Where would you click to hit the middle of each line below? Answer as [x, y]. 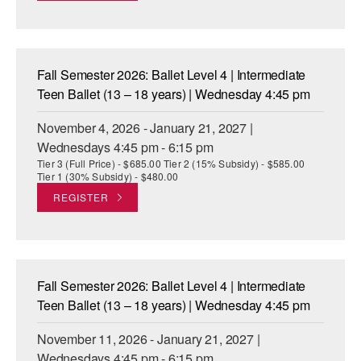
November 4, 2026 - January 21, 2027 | [145, 128]
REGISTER [81, 197]
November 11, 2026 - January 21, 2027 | [149, 339]
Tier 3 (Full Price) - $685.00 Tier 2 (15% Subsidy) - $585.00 [171, 164]
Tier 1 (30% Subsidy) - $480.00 [108, 176]
